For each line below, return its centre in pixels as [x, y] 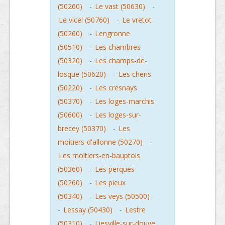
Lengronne [113, 33]
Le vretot [137, 20]
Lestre [135, 210]
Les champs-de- [121, 61]
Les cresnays [116, 88]
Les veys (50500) [122, 196]
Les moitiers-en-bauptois [99, 155]
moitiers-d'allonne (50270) [100, 142]
